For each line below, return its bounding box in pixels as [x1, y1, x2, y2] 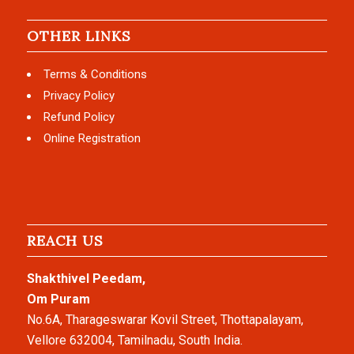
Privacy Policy [43, 88, 115, 104]
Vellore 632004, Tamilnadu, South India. [26, 333, 243, 348]
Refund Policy [43, 110, 115, 125]
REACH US [26, 232, 104, 250]
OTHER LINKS [26, 27, 131, 46]
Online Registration [43, 131, 141, 146]
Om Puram [26, 292, 90, 307]
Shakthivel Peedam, [26, 271, 145, 287]
